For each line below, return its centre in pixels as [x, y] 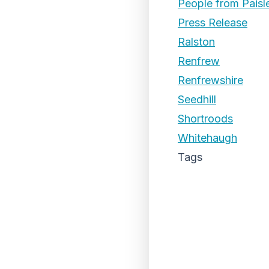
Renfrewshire [210, 80]
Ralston [196, 42]
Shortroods [205, 119]
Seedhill [197, 99]
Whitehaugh [207, 138]
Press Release [213, 23]
